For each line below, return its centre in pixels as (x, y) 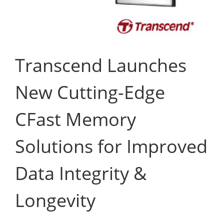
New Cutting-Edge (90, 92)
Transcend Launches (101, 65)
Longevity (55, 200)
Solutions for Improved (111, 146)
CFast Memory (75, 119)
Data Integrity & (81, 173)
